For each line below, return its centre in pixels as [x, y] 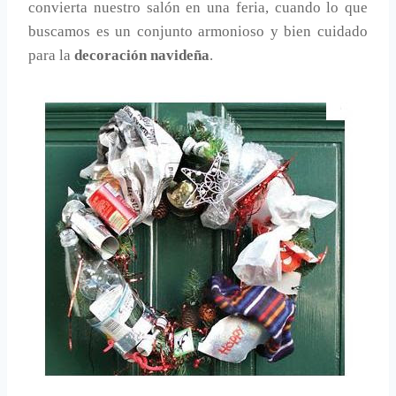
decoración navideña [142, 56]
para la [51, 56]
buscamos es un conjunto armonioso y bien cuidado [198, 32]
